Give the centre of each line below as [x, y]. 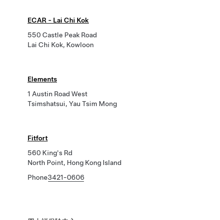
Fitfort [38, 138]
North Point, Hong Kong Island [74, 163]
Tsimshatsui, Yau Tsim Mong [72, 104]
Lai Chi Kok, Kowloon [61, 45]
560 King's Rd [50, 153]
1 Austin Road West [57, 94]
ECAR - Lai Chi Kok [58, 20]
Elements [42, 79]
